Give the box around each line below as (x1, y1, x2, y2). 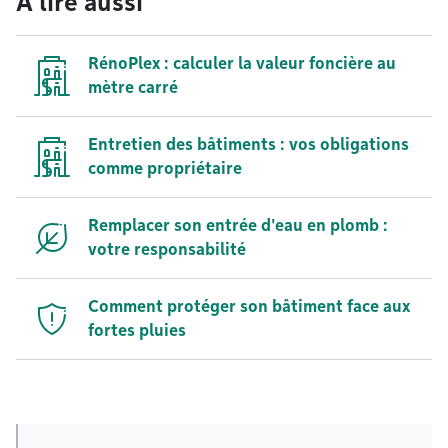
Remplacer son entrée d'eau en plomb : (88, 216, 388, 235)
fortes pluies (88, 321, 186, 340)
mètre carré (88, 78, 178, 97)
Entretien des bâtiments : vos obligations (88, 135, 409, 154)
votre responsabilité (88, 240, 246, 259)
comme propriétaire (88, 159, 242, 178)
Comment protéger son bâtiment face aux (88, 297, 410, 316)
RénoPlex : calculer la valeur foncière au (88, 54, 396, 73)
